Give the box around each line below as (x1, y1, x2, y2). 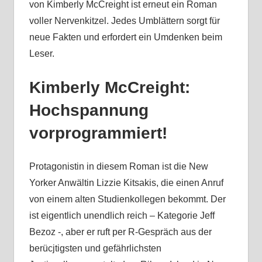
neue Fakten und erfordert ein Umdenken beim (29, 32, 222, 43)
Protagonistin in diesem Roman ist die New (29, 161, 208, 172)
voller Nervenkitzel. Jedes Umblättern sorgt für (29, 16, 220, 26)
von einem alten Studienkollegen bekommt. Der (29, 194, 226, 205)
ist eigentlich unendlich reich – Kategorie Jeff (29, 211, 215, 221)
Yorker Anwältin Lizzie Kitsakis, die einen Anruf (29, 178, 223, 188)
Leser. (29, 49, 54, 59)
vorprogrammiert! (29, 124, 167, 143)
